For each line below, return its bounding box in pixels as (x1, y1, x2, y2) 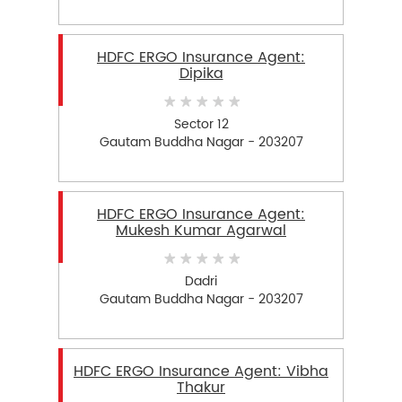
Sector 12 (173, 113, 229, 135)
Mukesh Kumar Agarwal (116, 219, 286, 243)
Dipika (179, 62, 223, 86)
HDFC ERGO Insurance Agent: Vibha (74, 360, 328, 384)
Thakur (177, 376, 225, 400)
